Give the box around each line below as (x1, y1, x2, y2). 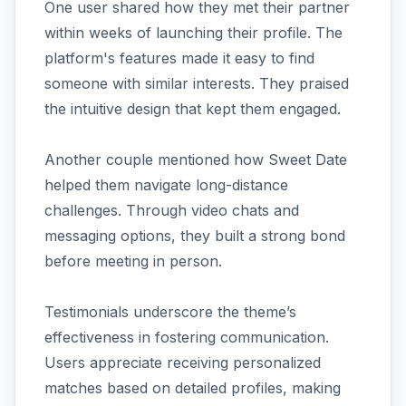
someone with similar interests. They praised (44, 73, 349, 92)
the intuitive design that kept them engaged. (44, 99, 341, 118)
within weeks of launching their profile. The (44, 23, 343, 42)
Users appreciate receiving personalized (44, 353, 321, 372)
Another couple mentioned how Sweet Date (44, 150, 347, 169)
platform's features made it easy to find (44, 48, 314, 67)
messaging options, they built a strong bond (44, 226, 345, 245)
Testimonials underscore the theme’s (44, 302, 296, 321)
